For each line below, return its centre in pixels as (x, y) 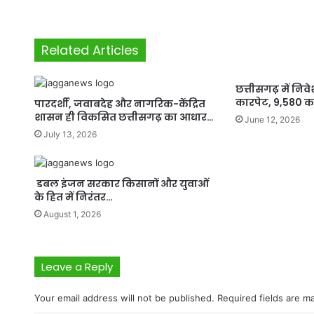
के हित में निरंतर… (73, 197)
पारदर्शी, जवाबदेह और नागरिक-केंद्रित (120, 104)
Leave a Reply (77, 267)
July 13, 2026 (70, 135)
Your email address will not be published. (124, 298)
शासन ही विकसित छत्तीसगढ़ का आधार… (124, 117)
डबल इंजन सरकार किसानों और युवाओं (121, 184)
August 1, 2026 (72, 214)
